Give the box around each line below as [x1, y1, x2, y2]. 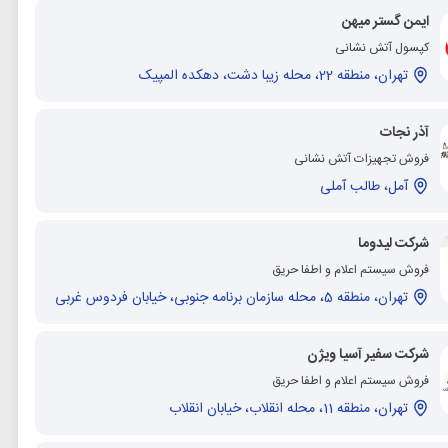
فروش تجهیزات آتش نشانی [294, 148, 430, 169]
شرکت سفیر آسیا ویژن [307, 342, 430, 367]
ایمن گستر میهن [342, 9, 430, 34]
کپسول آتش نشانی [335, 37, 430, 58]
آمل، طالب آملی [319, 174, 412, 199]
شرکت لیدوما [358, 231, 430, 256]
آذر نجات [380, 120, 430, 145]
